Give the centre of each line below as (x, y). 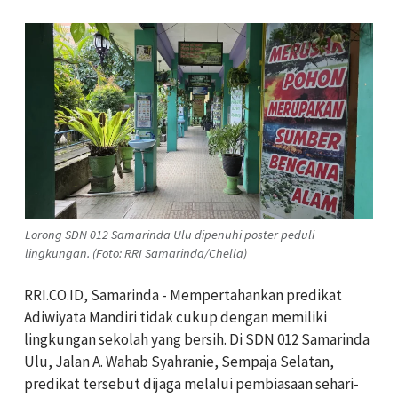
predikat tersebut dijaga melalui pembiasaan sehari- (191, 383)
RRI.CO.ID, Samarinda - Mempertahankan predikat (183, 295)
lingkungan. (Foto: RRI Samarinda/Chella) (136, 253)
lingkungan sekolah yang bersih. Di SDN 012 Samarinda (197, 339)
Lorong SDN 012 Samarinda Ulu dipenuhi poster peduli (170, 234)
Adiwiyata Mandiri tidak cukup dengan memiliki (175, 317)
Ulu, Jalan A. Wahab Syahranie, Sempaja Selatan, (179, 361)
